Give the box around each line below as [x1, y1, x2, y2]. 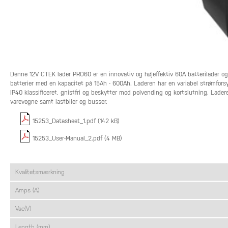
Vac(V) [15, 205, 31, 212]
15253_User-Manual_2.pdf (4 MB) [33, 135, 122, 142]
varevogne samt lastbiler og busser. [10, 98, 107, 105]
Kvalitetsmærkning [15, 168, 65, 176]
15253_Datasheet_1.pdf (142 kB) [33, 118, 120, 125]
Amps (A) [15, 187, 39, 194]
